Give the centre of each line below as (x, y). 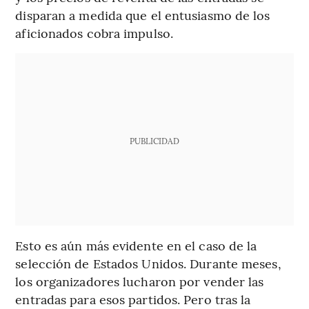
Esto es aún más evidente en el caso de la (136, 246)
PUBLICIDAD (154, 141)
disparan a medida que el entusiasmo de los (143, 15)
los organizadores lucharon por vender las (140, 281)
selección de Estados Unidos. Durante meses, (148, 263)
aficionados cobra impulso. (94, 33)
